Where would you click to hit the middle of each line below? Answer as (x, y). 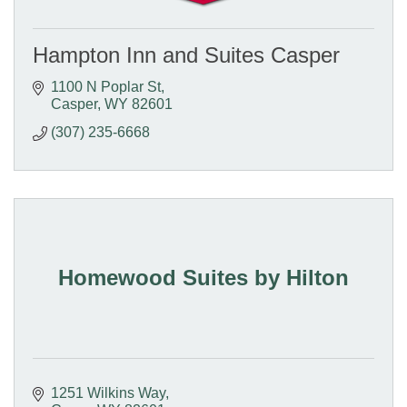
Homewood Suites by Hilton (203, 278)
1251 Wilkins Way (108, 393)
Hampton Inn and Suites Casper (186, 55)
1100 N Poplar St (106, 87)
